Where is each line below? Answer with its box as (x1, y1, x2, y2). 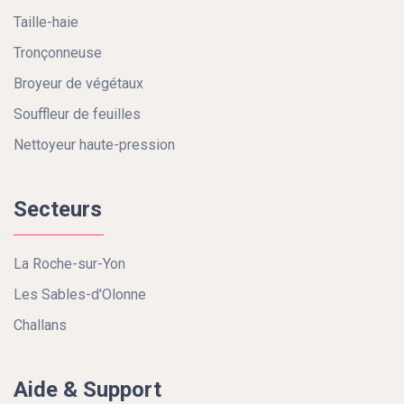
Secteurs (14, 197, 102, 222)
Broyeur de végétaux (14, 75, 143, 92)
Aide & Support (14, 377, 161, 402)
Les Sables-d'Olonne (14, 286, 146, 303)
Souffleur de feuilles (14, 106, 141, 123)
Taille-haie (14, 14, 78, 31)
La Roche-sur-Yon (14, 255, 125, 272)
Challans (14, 317, 67, 334)
